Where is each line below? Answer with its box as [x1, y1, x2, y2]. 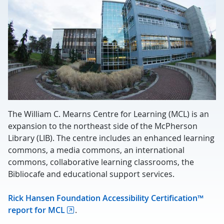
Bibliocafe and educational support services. [8, 168, 174, 179]
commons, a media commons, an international [8, 144, 184, 155]
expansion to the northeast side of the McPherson [8, 120, 197, 131]
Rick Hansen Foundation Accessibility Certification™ [8, 192, 203, 203]
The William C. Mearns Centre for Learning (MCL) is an [8, 108, 209, 119]
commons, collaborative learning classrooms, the [8, 156, 194, 167]
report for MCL [8, 204, 65, 215]
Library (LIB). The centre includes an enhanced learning [8, 132, 214, 143]
